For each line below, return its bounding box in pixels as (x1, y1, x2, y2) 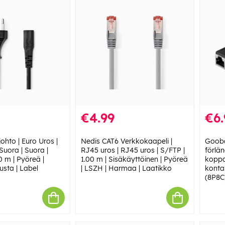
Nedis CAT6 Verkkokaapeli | (80, 137, 172, 146)
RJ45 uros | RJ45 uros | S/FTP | (80, 146, 185, 155)
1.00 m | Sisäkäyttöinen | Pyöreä (80, 155, 188, 164)
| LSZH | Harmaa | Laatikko (80, 164, 172, 173)
